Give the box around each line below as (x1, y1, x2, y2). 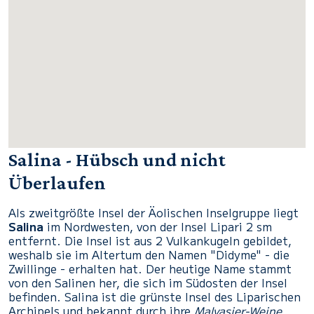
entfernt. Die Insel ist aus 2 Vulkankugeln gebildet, (8, 232, 292, 249)
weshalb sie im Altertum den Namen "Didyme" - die (8, 246, 289, 263)
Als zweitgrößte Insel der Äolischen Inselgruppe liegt (8, 204, 299, 221)
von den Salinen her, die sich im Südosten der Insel (8, 274, 287, 291)
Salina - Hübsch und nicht (8, 149, 226, 170)
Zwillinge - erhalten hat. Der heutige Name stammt (8, 260, 292, 277)
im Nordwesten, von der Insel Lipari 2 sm (43, 218, 272, 235)
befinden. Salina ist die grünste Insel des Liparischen (8, 288, 301, 305)
